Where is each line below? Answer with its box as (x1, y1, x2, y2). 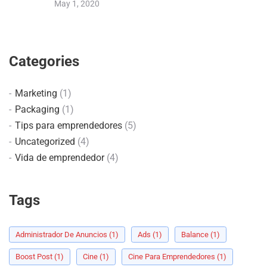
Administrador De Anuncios (15, 229, 108, 239)
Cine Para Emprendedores (128, 252, 216, 262)
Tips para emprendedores (15, 119, 122, 131)
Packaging (15, 103, 60, 115)
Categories (9, 52, 79, 70)
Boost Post (15, 252, 53, 262)
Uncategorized (15, 135, 75, 147)
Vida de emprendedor (15, 151, 104, 163)
